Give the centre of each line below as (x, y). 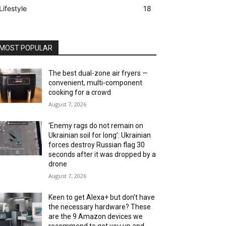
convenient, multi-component (96, 82)
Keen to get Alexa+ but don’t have (102, 197)
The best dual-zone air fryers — (98, 73)
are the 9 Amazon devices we (96, 216)
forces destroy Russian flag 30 (97, 145)
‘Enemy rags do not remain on (96, 125)
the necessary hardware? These (100, 207)
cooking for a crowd (80, 92)
